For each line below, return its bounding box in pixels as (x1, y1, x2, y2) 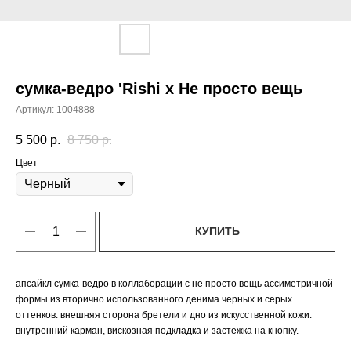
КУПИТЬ (194, 225, 240, 238)
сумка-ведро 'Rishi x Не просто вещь (16, 80, 302, 97)
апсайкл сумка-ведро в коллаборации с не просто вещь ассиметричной (16, 277, 333, 289)
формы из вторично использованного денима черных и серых (16, 293, 292, 305)
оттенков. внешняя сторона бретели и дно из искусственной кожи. (16, 309, 312, 320)
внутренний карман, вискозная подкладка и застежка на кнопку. (16, 324, 299, 336)
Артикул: (16, 104, 56, 115)
